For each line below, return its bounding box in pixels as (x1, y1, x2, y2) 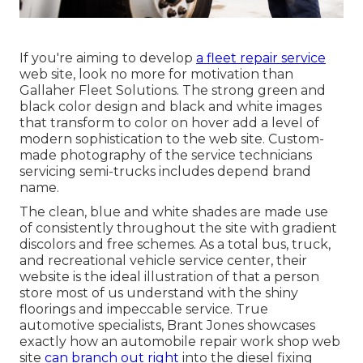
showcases (244, 317, 315, 333)
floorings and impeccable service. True (19, 301, 268, 317)
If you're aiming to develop (19, 49, 196, 66)
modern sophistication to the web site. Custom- (19, 130, 324, 147)
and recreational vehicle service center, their (19, 252, 307, 268)
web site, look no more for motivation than (19, 66, 293, 82)
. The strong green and (177, 82, 326, 98)
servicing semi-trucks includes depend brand (19, 163, 311, 179)
